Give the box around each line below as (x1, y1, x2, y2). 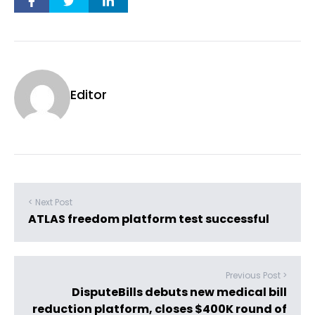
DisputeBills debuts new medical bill (72, 284, 287, 300)
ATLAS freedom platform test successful (28, 211, 269, 227)
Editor (70, 86, 107, 103)
